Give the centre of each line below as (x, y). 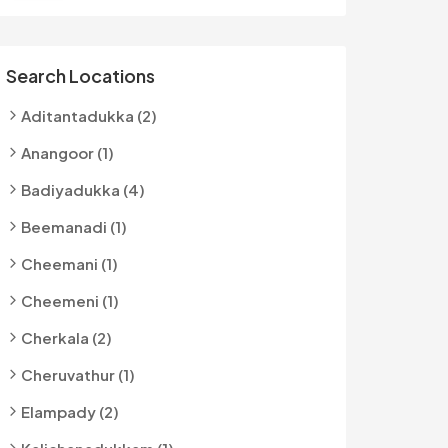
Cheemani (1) (69, 263)
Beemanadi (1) (74, 226)
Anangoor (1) (67, 152)
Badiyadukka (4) (83, 189)
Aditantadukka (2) (89, 115)
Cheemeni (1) (70, 300)
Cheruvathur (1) (78, 374)
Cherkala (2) (66, 337)
